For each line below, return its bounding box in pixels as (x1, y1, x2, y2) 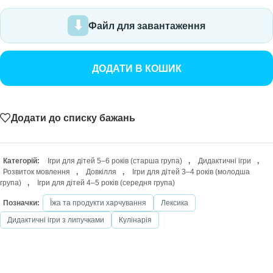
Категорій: (3, 157, 40, 166)
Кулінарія (119, 216, 152, 225)
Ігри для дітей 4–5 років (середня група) (37, 179, 175, 188)
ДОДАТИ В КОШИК (91, 63, 182, 74)
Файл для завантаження (88, 20, 205, 31)
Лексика (161, 199, 188, 208)
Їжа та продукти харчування (50, 199, 146, 208)
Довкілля (86, 168, 116, 177)
